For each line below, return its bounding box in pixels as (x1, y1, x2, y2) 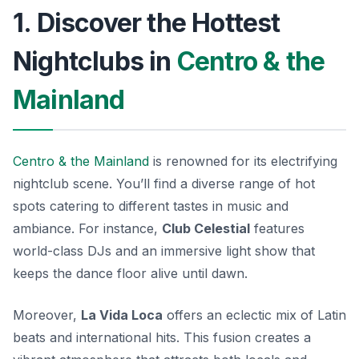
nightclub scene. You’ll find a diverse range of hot (13, 175, 315, 192)
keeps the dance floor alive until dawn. (13, 264, 248, 281)
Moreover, (13, 306, 81, 323)
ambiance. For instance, (13, 220, 162, 236)
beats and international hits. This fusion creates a (13, 329, 311, 345)
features (250, 220, 305, 236)
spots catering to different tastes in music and (13, 197, 288, 214)
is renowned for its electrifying (149, 152, 337, 169)
